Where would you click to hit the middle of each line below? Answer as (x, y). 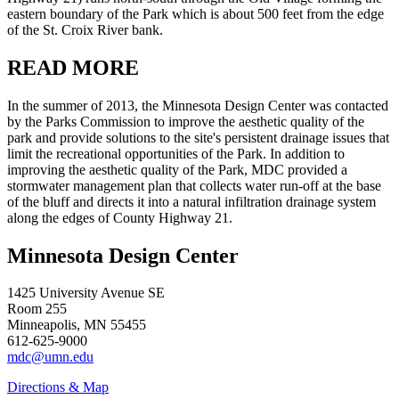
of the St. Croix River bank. (85, 29)
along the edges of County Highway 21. (120, 217)
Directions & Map (58, 387)
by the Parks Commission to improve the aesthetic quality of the (186, 121)
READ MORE (73, 67)
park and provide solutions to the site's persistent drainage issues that (198, 137)
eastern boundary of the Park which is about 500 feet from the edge (195, 13)
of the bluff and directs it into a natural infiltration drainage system (191, 201)
